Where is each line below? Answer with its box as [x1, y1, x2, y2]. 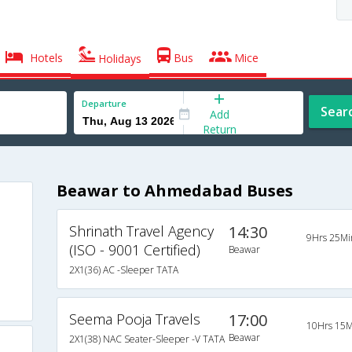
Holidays [95, 51, 142, 66]
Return [202, 121, 236, 137]
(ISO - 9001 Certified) [68, 240, 200, 260]
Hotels [27, 50, 64, 65]
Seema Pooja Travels [68, 310, 200, 329]
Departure [82, 97, 126, 109]
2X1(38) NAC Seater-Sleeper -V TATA [68, 332, 225, 346]
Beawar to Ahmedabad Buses [56, 180, 293, 202]
